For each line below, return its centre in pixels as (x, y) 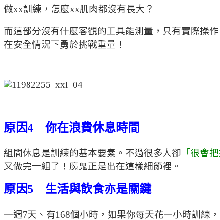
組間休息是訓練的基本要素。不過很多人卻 (93, 153)
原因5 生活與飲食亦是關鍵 (78, 189)
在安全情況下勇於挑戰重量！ (65, 45)
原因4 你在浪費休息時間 (72, 127)
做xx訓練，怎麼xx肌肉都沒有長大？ (79, 9)
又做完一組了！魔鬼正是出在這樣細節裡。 (93, 166)
